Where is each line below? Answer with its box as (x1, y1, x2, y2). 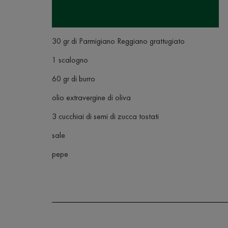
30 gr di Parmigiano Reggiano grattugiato (52, 36, 185, 46)
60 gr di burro (52, 73, 95, 84)
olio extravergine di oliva (52, 92, 131, 103)
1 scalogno (52, 54, 88, 65)
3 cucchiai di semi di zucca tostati (52, 111, 159, 122)
